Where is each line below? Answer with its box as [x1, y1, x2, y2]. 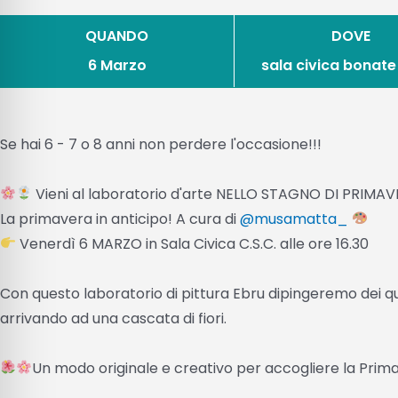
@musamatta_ [240, 208, 348, 229]
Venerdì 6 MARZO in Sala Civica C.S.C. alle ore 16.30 [16, 233, 370, 254]
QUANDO [85, 25, 149, 46]
